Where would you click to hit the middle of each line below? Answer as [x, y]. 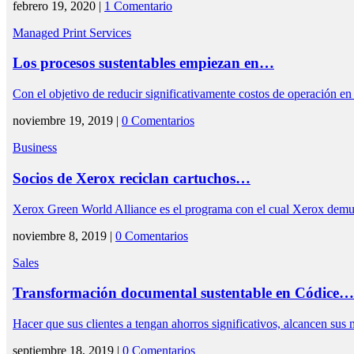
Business [35, 148]
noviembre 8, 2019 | [64, 235]
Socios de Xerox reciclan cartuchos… [132, 178]
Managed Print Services [72, 32]
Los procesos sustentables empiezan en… [143, 63]
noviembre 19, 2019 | [67, 121]
